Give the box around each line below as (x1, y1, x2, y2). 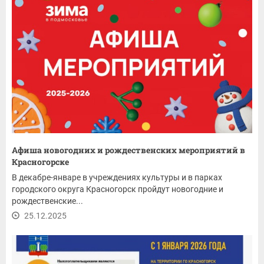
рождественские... (12, 196, 83, 206)
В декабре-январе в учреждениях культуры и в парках (12, 172, 222, 182)
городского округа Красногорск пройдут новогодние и (12, 184, 223, 194)
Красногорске (12, 156, 69, 167)
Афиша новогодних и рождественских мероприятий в (12, 144, 245, 156)
